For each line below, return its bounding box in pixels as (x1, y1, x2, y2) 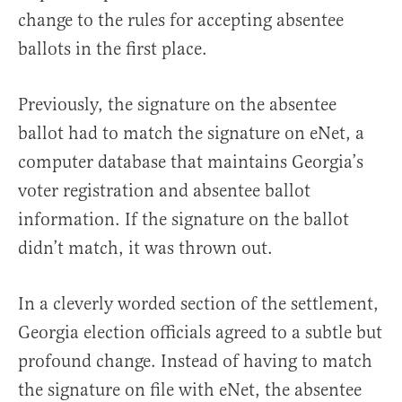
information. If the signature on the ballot (18, 207, 349, 231)
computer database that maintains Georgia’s (18, 150, 363, 173)
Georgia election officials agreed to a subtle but (18, 320, 382, 344)
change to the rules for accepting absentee (18, 8, 344, 31)
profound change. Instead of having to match (18, 349, 372, 372)
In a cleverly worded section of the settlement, (18, 292, 379, 315)
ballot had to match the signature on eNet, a (18, 121, 364, 144)
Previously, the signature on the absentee (18, 92, 336, 116)
